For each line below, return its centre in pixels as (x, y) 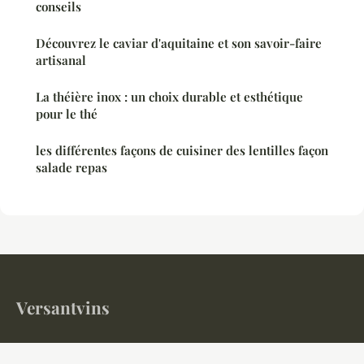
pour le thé (67, 113)
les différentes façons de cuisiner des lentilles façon (182, 150)
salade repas (71, 167)
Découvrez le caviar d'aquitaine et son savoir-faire (179, 43)
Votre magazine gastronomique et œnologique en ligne (168, 353)
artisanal (61, 60)
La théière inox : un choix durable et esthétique (169, 96)
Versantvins (63, 307)
